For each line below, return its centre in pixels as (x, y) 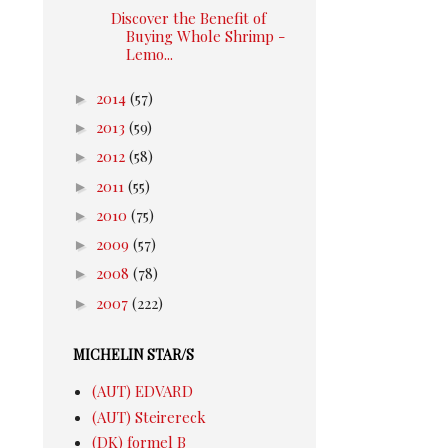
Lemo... (149, 53)
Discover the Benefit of (188, 17)
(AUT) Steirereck (148, 416)
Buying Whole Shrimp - (205, 35)
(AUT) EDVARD (142, 391)
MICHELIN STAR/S (133, 355)
